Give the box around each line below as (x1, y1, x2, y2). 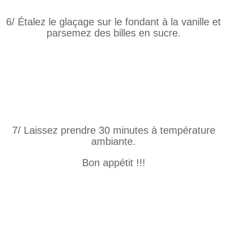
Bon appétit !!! (82, 157, 145, 169)
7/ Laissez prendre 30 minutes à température (12, 125, 215, 136)
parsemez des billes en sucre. (46, 27, 181, 39)
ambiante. (91, 136, 136, 147)
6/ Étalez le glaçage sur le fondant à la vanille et (6, 16, 221, 28)
